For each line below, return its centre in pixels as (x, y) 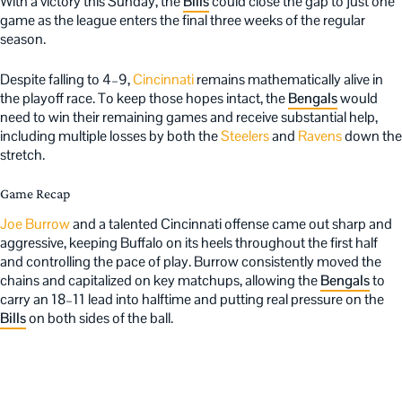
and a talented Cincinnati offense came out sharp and (231, 223)
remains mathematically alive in (288, 79)
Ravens (320, 136)
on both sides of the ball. (100, 318)
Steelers (246, 136)
